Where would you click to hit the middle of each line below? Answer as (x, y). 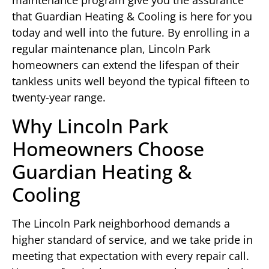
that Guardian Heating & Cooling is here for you (132, 17)
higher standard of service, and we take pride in (132, 239)
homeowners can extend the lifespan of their (125, 65)
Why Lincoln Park (90, 125)
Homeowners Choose (108, 148)
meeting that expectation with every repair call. (131, 255)
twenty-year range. (59, 98)
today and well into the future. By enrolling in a (131, 33)
